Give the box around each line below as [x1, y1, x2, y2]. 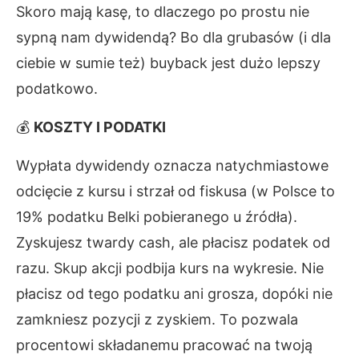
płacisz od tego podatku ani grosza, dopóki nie [16, 285, 333, 302]
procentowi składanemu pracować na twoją [16, 337, 313, 353]
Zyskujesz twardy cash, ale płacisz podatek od [16, 234, 330, 251]
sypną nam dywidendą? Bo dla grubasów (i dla [16, 29, 331, 46]
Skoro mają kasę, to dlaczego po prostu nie [16, 3, 309, 20]
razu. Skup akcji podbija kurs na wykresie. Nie [16, 260, 324, 276]
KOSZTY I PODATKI [34, 119, 166, 135]
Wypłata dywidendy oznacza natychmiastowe [16, 157, 329, 174]
